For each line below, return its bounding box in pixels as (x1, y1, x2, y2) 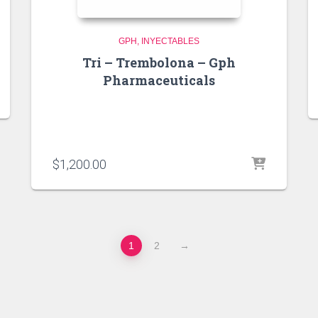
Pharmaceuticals (103, 72, 215, 89)
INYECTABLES (141, 36, 199, 47)
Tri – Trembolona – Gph (82, 54, 236, 72)
